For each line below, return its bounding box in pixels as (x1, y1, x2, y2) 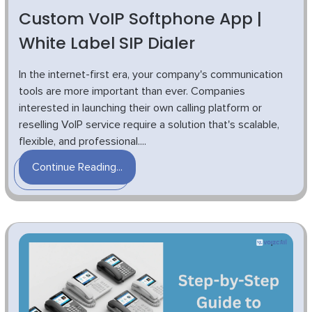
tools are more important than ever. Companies (19, 86, 245, 97)
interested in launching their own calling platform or (19, 102, 262, 114)
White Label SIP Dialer (19, 31, 195, 55)
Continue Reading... (32, 162, 123, 173)
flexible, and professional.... (19, 136, 146, 148)
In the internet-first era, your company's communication (19, 69, 283, 81)
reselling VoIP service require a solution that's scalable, (19, 119, 279, 131)
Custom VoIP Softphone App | (19, 7, 262, 31)
